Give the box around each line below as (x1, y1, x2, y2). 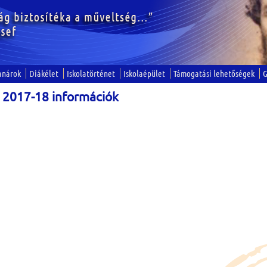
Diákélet (29, 68, 58, 79)
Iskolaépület (123, 68, 165, 79)
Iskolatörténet (67, 68, 115, 79)
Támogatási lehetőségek (173, 68, 254, 79)
